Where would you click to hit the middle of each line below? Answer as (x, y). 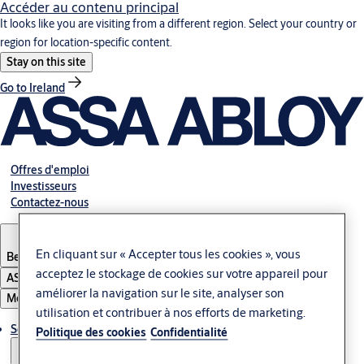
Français (73, 256)
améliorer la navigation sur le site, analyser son (160, 293)
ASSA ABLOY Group (56, 277)
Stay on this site (46, 62)
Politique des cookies (91, 333)
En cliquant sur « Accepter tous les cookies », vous (169, 254)
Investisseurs (43, 186)
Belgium (28, 256)
